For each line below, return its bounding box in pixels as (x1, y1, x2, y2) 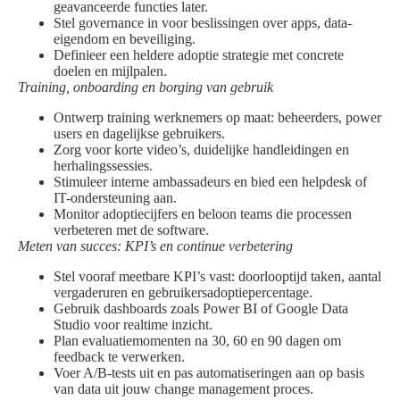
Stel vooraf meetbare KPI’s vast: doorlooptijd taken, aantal (54, 269, 381, 285)
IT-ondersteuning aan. (54, 190, 177, 206)
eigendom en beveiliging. (54, 31, 196, 47)
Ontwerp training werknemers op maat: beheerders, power (54, 110, 381, 126)
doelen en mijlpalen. (54, 63, 167, 79)
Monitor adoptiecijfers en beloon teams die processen (54, 206, 352, 222)
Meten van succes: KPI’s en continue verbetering (18, 238, 293, 254)
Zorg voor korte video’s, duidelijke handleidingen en (54, 142, 349, 158)
